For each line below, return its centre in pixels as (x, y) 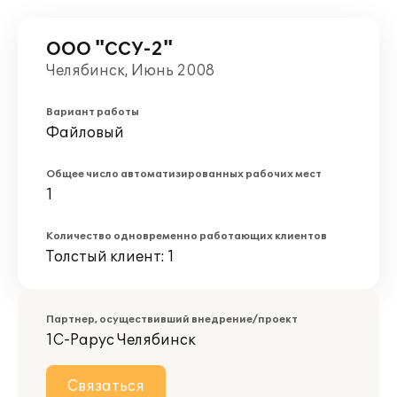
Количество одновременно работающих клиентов (187, 236)
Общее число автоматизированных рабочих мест (184, 174)
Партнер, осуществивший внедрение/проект (172, 319)
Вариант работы (93, 112)
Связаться (106, 386)
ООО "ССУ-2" (109, 50)
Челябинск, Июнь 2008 (130, 71)
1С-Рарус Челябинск (121, 340)
